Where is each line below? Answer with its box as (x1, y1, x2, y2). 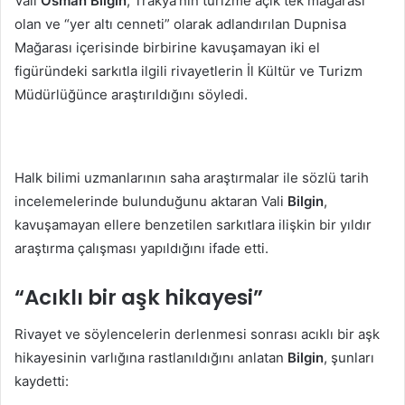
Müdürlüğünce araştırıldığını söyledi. (14, 86, 248, 103)
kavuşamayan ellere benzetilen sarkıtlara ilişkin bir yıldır (14, 216, 372, 233)
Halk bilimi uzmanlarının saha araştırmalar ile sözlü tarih (14, 169, 369, 186)
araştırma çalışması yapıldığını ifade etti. (14, 240, 268, 257)
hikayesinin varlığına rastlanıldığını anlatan (14, 348, 287, 366)
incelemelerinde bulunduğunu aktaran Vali (14, 193, 287, 210)
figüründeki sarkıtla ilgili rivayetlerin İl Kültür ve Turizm (14, 62, 363, 80)
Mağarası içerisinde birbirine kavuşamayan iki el (14, 39, 320, 56)
